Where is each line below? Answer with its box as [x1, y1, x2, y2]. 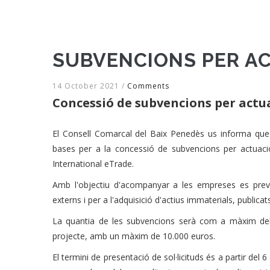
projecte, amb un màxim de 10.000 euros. [52, 230, 215, 242]
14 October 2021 [52, 81, 122, 91]
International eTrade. [52, 158, 134, 169]
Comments [127, 81, 169, 91]
